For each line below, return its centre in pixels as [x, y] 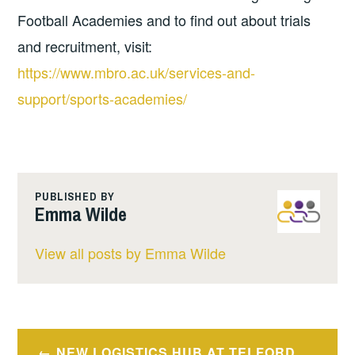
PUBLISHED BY [74, 197]
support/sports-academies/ [103, 99]
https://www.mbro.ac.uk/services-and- [137, 73]
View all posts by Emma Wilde [130, 253]
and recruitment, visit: [85, 46]
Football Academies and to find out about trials [164, 20]
